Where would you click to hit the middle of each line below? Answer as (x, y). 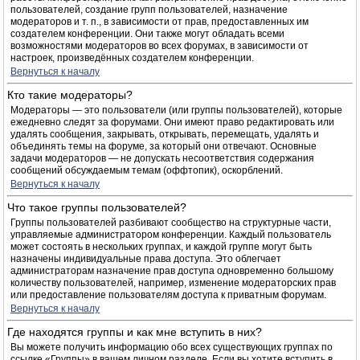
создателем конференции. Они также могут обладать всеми (147, 34)
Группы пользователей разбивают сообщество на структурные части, (171, 223)
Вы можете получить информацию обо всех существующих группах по (172, 347)
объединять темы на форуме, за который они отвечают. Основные (164, 146)
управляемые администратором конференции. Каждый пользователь (171, 235)
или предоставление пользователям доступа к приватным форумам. (168, 295)
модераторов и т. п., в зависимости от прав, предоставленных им (160, 22)
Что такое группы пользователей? (97, 207)
